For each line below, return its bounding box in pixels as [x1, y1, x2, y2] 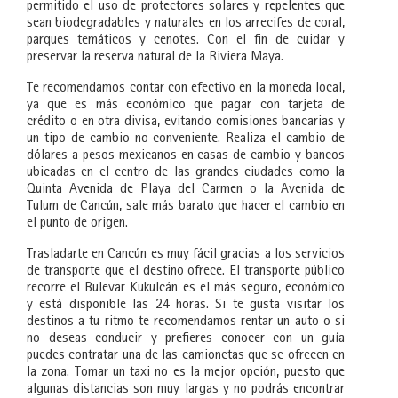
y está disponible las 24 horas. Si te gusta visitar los [27, 298, 345, 314]
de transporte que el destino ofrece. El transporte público [27, 265, 345, 280]
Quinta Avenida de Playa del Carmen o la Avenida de [27, 183, 345, 198]
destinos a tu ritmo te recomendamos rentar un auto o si [27, 315, 345, 330]
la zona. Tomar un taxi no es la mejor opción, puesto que [27, 366, 345, 381]
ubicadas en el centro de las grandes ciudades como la [27, 166, 345, 181]
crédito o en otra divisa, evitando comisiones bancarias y [27, 115, 345, 131]
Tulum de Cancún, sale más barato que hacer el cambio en [27, 200, 345, 215]
